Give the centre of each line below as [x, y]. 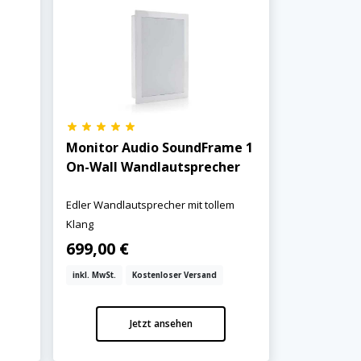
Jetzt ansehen [161, 324]
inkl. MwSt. [94, 276]
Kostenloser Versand [174, 276]
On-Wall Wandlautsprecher [153, 167]
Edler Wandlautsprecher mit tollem [150, 205]
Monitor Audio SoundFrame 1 [159, 148]
